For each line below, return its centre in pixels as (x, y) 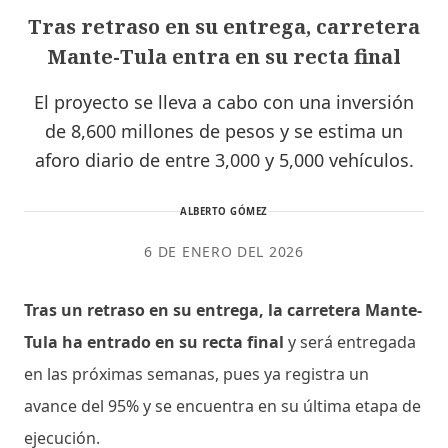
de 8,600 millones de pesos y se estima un (224, 130)
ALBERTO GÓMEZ (224, 211)
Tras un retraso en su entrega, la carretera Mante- (223, 309)
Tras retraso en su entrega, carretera (224, 26)
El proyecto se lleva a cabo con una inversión (224, 101)
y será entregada (352, 341)
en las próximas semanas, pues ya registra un (196, 373)
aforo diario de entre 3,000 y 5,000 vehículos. (224, 159)
